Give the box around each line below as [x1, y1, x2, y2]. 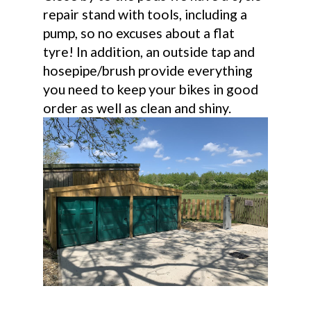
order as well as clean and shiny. [43, 100, 232, 117]
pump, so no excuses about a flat [43, 25, 235, 42]
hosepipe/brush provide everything [43, 62, 253, 79]
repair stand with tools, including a [43, 6, 248, 23]
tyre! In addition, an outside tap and [43, 44, 255, 60]
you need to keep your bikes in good [43, 81, 259, 98]
